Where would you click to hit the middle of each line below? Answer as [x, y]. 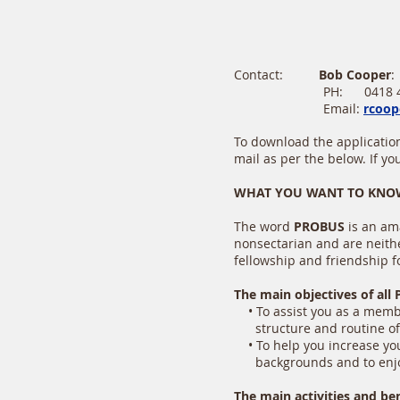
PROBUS [319, 226]
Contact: [276, 75]
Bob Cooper [355, 75]
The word [264, 226]
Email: [299, 108]
